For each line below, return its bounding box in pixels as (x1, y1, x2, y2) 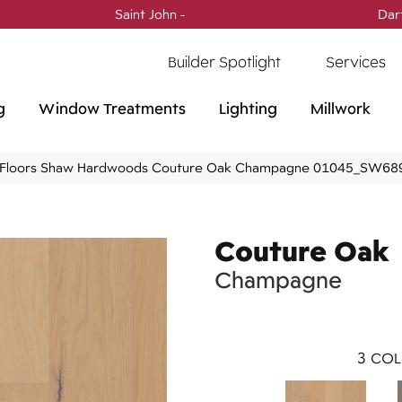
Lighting (219, 100, 277, 118)
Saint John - (115, 6, 189, 22)
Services (326, 53, 386, 71)
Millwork (310, 100, 371, 118)
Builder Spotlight (168, 53, 281, 71)
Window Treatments (39, 100, 186, 118)
